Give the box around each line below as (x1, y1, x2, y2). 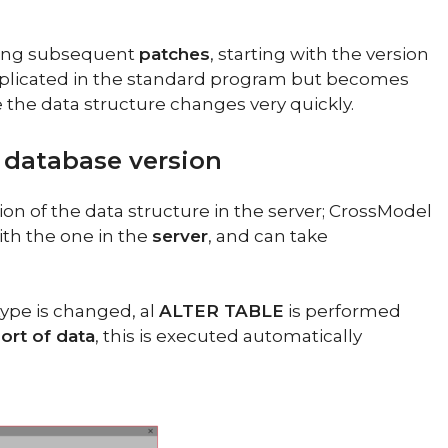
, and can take (208, 225, 328, 246)
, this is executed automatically (95, 326, 362, 346)
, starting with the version (210, 44, 429, 64)
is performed (284, 301, 401, 321)
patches (139, 44, 210, 64)
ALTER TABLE (159, 301, 284, 321)
